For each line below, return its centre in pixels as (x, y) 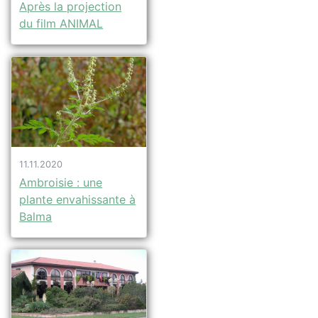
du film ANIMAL (61, 23)
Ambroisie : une (61, 182)
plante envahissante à (78, 199)
